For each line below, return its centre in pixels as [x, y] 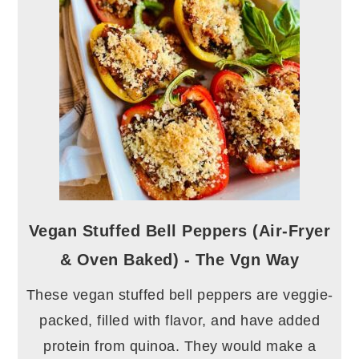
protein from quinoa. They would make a [179, 347]
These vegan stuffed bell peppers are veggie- [179, 295]
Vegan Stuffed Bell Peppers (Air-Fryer [179, 231]
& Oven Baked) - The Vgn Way [179, 260]
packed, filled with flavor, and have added [179, 321]
